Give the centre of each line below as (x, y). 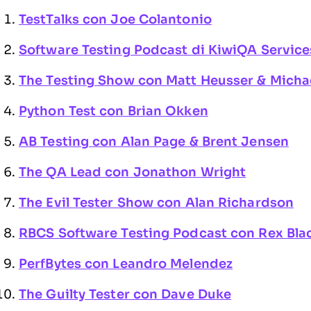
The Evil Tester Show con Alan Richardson (157, 203)
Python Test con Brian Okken (114, 111)
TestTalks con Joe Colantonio (115, 19)
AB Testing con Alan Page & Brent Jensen (154, 142)
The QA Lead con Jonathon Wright (133, 172)
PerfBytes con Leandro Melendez (126, 264)
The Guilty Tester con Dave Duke (125, 294)
